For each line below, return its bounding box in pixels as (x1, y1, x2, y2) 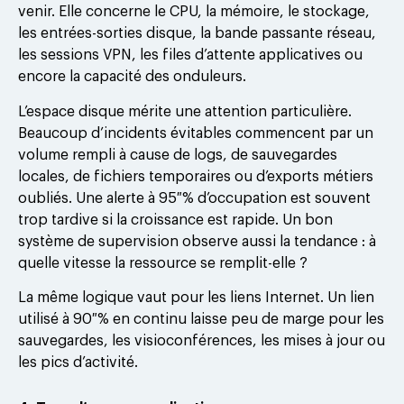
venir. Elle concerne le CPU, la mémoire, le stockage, (18, 5, 370, 20)
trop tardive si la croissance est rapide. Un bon (18, 212, 333, 227)
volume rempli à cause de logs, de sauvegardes (18, 147, 337, 162)
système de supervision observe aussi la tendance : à (18, 234, 376, 249)
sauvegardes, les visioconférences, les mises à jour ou (18, 333, 385, 348)
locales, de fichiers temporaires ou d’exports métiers (18, 169, 373, 184)
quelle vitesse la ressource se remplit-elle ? (18, 255, 308, 271)
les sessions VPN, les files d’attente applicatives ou (18, 48, 363, 63)
